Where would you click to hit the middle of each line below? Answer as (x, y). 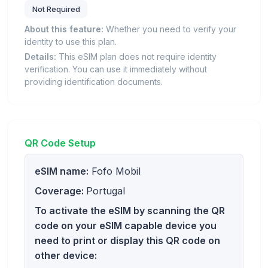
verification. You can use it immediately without (116, 69)
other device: (66, 256)
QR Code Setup (60, 143)
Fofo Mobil (115, 171)
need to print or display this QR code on (127, 241)
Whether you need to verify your (170, 29)
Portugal (106, 191)
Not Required (56, 9)
